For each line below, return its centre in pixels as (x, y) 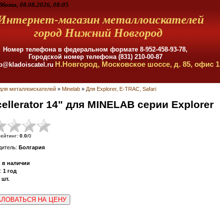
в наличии (16, 163)
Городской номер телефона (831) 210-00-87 (95, 57)
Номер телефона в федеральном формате (71, 49)
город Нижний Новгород (95, 33)
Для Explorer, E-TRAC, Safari (121, 89)
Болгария (32, 147)
